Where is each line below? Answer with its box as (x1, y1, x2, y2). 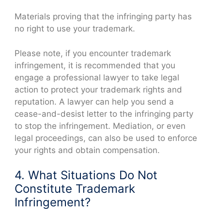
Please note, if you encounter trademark (15, 48, 171, 58)
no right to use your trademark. (15, 24, 135, 34)
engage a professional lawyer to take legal (15, 72, 179, 82)
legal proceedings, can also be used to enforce (15, 133, 197, 143)
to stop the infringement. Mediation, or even (15, 121, 186, 131)
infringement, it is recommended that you (15, 60, 175, 70)
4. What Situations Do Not (15, 168, 157, 183)
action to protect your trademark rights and (15, 84, 182, 94)
